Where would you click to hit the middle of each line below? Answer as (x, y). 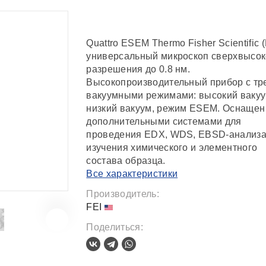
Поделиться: (115, 227)
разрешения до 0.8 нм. (138, 69)
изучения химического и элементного (172, 148)
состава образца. (126, 161)
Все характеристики (132, 174)
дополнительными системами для (164, 121)
